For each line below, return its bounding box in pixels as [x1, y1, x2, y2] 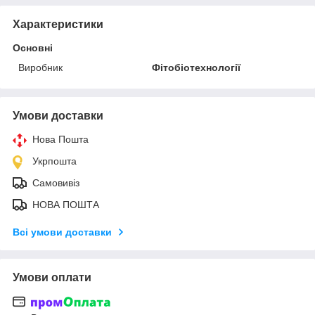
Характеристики [13, 18, 103, 30]
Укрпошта [32, 155, 77, 167]
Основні [13, 41, 53, 53]
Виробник [18, 61, 63, 73]
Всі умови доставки [13, 226, 112, 238]
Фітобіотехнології [152, 61, 241, 73]
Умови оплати [13, 271, 91, 283]
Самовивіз [32, 176, 79, 188]
